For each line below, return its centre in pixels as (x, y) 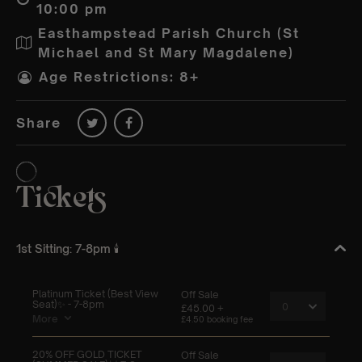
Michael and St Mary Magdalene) (166, 52)
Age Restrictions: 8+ (119, 77)
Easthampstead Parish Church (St (169, 33)
